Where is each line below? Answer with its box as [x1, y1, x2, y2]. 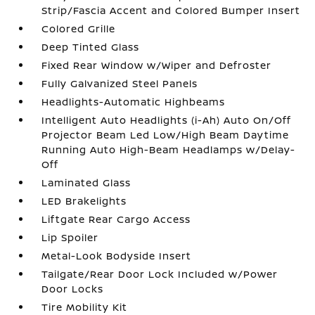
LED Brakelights [41, 194, 127, 207]
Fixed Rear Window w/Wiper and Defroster [41, 58, 272, 72]
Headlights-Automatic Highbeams [41, 95, 226, 108]
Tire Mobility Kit [41, 300, 128, 314]
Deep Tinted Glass [41, 40, 140, 53]
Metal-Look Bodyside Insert [41, 249, 192, 262]
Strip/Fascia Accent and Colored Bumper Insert [41, 4, 301, 17]
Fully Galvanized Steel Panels [41, 77, 198, 90]
